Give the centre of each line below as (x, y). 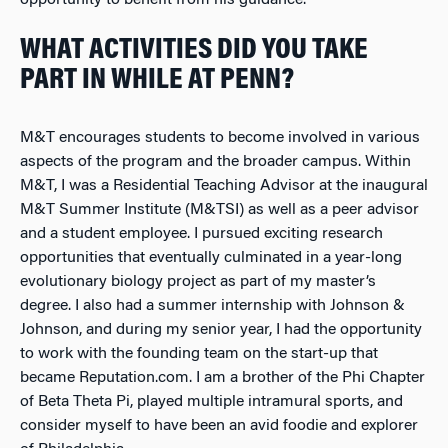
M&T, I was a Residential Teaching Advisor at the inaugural (224, 186)
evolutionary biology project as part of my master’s (198, 282)
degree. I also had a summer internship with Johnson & (212, 306)
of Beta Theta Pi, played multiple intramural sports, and (211, 402)
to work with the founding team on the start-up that (199, 354)
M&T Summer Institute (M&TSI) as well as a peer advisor (219, 210)
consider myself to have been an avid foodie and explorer (219, 426)
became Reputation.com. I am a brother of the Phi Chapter (222, 378)
